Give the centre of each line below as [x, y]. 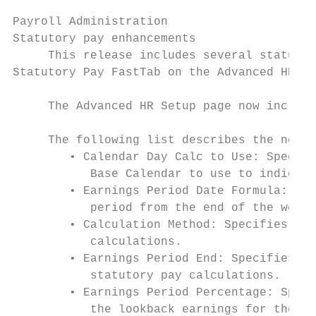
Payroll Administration [90, 22]
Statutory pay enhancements [104, 39]
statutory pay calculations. [147, 276]
